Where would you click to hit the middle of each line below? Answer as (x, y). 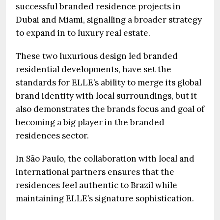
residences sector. (52, 135)
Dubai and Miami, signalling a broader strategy (109, 19)
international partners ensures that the (95, 172)
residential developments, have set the (94, 69)
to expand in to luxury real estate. (83, 33)
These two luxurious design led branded (97, 56)
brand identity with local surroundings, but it (106, 96)
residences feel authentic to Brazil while (96, 185)
